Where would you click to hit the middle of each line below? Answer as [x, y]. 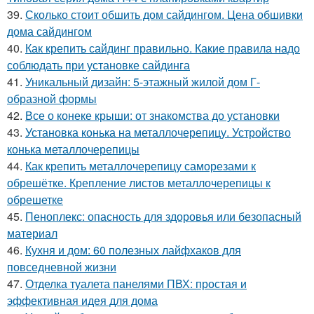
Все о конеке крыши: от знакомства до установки [152, 115]
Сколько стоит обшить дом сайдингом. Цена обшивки [164, 14]
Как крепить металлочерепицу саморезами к [141, 165]
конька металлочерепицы [73, 149]
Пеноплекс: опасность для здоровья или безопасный [163, 216]
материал [32, 233]
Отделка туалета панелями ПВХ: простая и [136, 283]
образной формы [52, 98]
